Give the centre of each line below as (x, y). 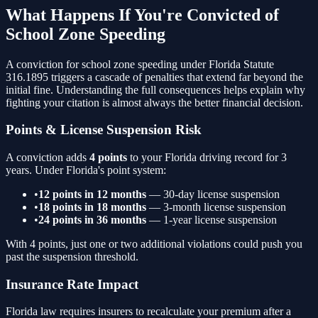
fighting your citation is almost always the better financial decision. (154, 102)
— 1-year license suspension (213, 220)
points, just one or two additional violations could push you (169, 244)
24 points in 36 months (92, 220)
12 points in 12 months (92, 194)
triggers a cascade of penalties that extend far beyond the (176, 77)
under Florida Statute (226, 64)
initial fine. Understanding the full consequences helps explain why (155, 89)
